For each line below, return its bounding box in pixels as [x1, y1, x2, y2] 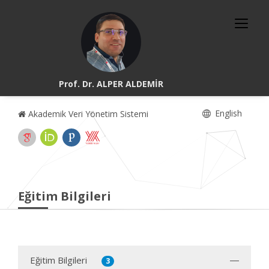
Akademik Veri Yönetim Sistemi [26, 108, 148, 119]
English [213, 107, 242, 119]
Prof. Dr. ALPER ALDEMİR [59, 78, 164, 89]
